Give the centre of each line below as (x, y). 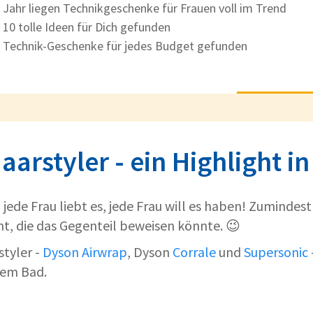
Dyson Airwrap (85, 252)
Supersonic (276, 252)
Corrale (194, 252)
